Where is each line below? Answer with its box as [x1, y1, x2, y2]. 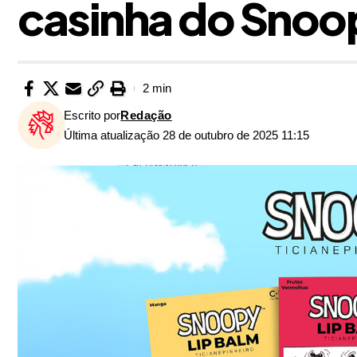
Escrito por [64, 108, 121, 122]
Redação [120, 108, 172, 122]
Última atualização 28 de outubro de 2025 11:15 [64, 127, 310, 142]
